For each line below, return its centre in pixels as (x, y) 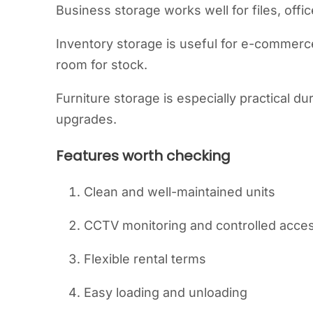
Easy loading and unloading (166, 292)
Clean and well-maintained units (180, 191)
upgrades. (86, 119)
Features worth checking (143, 155)
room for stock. (102, 64)
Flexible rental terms (145, 259)
